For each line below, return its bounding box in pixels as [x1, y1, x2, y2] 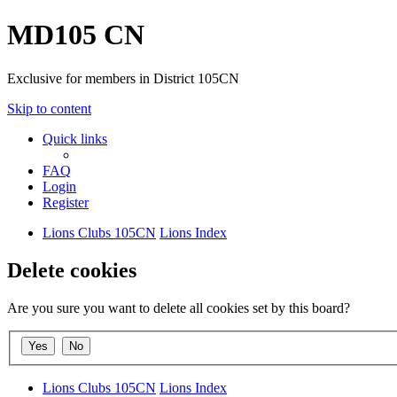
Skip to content [7, 100, 91, 116]
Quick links [43, 130, 107, 146]
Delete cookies [7, 258, 136, 282]
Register [43, 194, 89, 210]
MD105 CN [7, 19, 144, 51]
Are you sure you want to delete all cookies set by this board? [7, 300, 350, 315]
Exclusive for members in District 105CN [7, 70, 239, 86]
